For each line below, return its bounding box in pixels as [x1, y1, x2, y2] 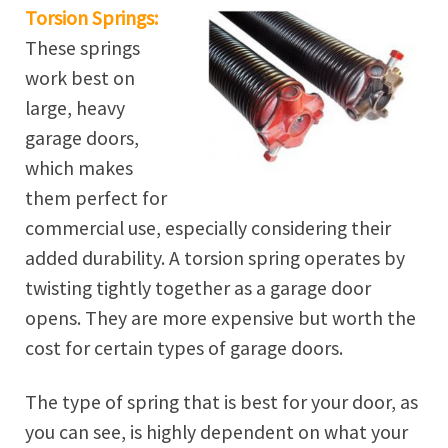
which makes [25, 155, 133, 180]
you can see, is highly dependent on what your [25, 420, 408, 445]
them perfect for [25, 185, 167, 210]
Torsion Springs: [25, 5, 158, 30]
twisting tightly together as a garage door [25, 275, 371, 300]
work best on [25, 65, 135, 90]
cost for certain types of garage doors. [25, 335, 343, 360]
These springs [25, 35, 140, 60]
